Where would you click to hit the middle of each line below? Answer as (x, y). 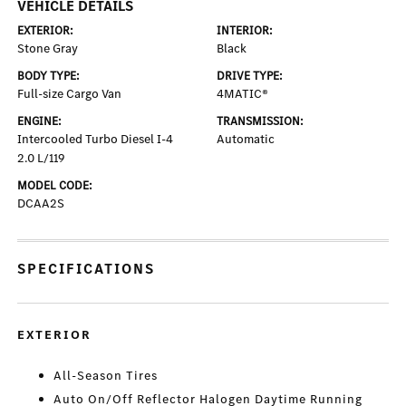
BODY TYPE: (49, 76)
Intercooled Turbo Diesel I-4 (96, 139)
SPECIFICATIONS (87, 269)
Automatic (246, 139)
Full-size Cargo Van (70, 94)
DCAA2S (41, 203)
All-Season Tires (106, 376)
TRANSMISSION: (260, 121)
